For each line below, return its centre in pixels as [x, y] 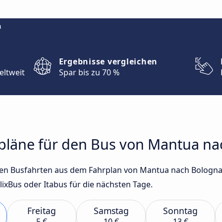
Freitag [42, 211]
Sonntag [180, 211]
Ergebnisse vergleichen [108, 61]
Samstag [111, 211]
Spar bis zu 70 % [89, 72]
